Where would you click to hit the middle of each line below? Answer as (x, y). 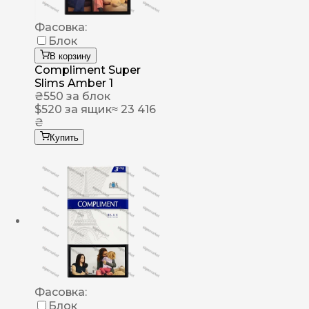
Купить (64, 138)
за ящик (87, 110)
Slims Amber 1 (74, 83)
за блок (87, 97)
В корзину (70, 57)
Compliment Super (88, 70)
